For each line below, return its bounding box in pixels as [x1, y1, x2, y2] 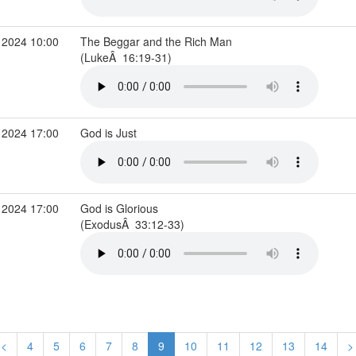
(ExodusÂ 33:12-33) [79, 216, 188, 232]
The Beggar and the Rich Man [79, 33, 232, 49]
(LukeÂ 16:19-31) [79, 49, 175, 65]
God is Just [79, 125, 140, 141]
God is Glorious [79, 200, 158, 216]
